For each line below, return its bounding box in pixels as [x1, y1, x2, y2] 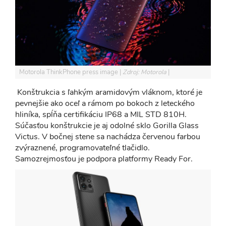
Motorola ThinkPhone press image [19, 67, 120, 77]
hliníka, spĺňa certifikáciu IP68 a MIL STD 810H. [15, 108, 187, 120]
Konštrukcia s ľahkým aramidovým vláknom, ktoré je [15, 86, 202, 98]
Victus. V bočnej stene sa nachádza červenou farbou [15, 131, 200, 142]
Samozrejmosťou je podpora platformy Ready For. [15, 153, 197, 164]
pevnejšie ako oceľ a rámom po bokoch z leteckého [15, 97, 195, 109]
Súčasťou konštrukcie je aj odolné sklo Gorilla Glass [15, 120, 199, 131]
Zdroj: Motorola [123, 67, 168, 77]
